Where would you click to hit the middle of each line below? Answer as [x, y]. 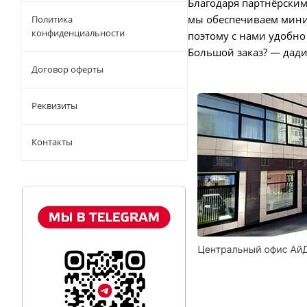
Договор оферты [67, 69]
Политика [52, 19]
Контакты [52, 142]
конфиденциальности [78, 33]
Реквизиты [54, 106]
